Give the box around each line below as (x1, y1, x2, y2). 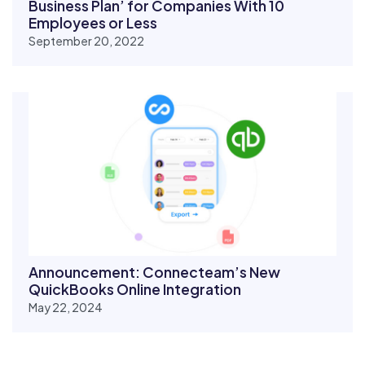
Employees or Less (29, 13, 157, 32)
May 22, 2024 (29, 300, 103, 315)
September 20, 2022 (29, 33, 144, 48)
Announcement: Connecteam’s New (29, 263, 280, 282)
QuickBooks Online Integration (29, 280, 241, 299)
